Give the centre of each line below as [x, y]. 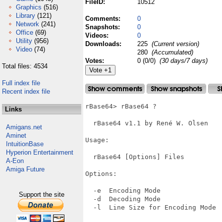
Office [25, 32]
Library [26, 16]
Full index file [21, 83]
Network [28, 24]
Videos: [98, 35]
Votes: [96, 61]
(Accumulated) [171, 52]
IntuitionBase [25, 144]
